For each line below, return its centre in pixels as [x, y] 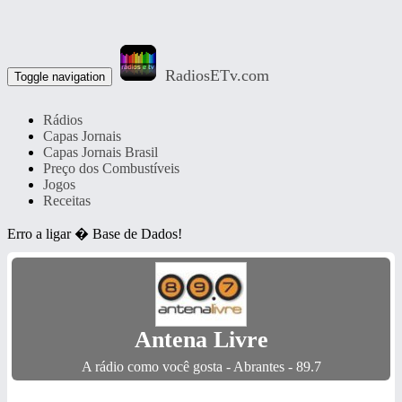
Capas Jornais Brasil [100, 152]
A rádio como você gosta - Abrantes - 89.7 [201, 367]
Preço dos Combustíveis [111, 168]
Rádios [63, 120]
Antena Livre [201, 340]
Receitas [67, 201]
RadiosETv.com [217, 75]
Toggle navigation [60, 77]
